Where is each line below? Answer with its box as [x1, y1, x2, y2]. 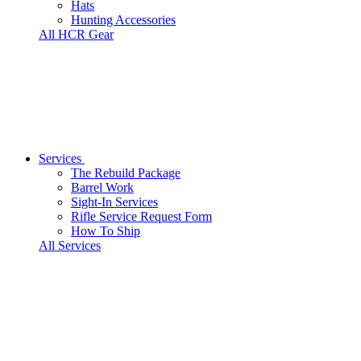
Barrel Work [71, 180, 134, 194]
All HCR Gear [39, 27, 114, 41]
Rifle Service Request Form [71, 210, 212, 223]
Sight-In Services [71, 195, 158, 209]
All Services [39, 239, 101, 252]
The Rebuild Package [71, 166, 180, 180]
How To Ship [71, 224, 140, 238]
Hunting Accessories [71, 13, 176, 27]
